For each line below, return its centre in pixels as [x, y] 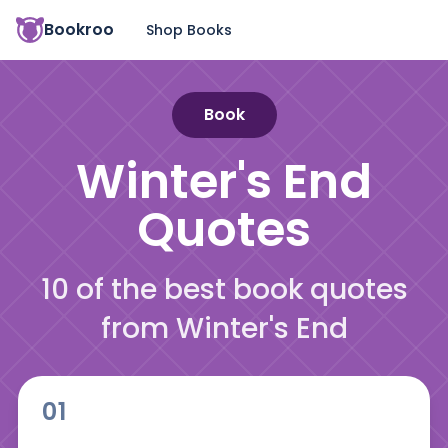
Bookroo [79, 29]
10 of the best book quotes [224, 289]
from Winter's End [224, 328]
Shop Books [189, 29]
